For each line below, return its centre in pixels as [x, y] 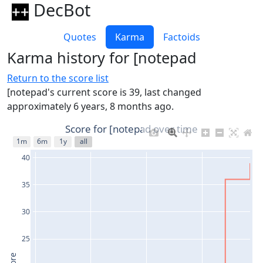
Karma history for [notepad [102, 57]
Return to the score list [58, 78]
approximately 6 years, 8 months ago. [90, 106]
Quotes [80, 37]
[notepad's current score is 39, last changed [104, 92]
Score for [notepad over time [131, 129]
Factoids [181, 37]
